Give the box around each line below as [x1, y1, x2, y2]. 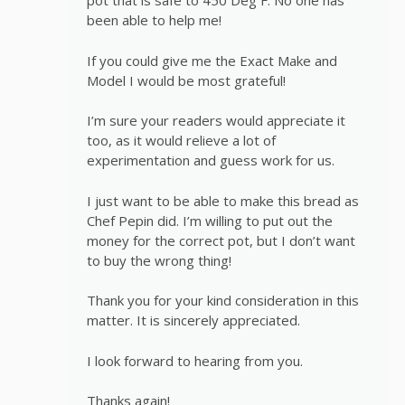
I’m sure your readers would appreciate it [87, 111, 345, 130]
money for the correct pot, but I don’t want [87, 231, 355, 250]
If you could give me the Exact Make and [87, 51, 337, 70]
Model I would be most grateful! [87, 71, 286, 89]
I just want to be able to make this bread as [87, 191, 359, 210]
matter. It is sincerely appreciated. [87, 311, 300, 330]
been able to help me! [87, 11, 221, 30]
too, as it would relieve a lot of [87, 131, 276, 150]
